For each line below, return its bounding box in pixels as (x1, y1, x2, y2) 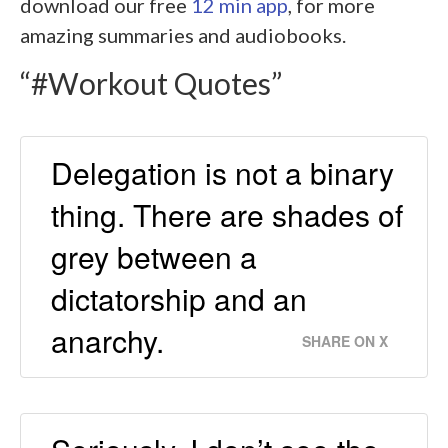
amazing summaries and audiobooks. (20, 22, 346, 47)
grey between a (51, 234, 257, 278)
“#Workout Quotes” (20, 64, 282, 101)
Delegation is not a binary (51, 150, 394, 194)
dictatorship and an (51, 276, 307, 320)
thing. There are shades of (51, 192, 403, 236)
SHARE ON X (302, 330, 388, 351)
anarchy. (51, 318, 164, 362)
